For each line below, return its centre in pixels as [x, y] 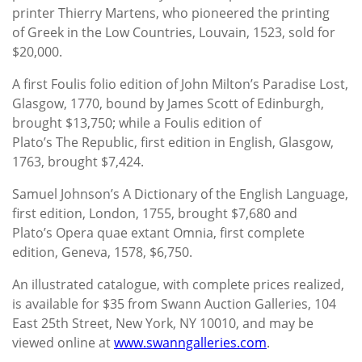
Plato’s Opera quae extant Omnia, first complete [158, 232]
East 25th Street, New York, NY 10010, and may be [163, 323]
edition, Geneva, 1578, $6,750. [102, 252]
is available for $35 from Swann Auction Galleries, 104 [174, 303]
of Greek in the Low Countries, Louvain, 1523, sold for [174, 32]
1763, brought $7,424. [78, 161]
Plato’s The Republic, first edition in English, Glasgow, [173, 142]
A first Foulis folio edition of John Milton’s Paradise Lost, [180, 84]
